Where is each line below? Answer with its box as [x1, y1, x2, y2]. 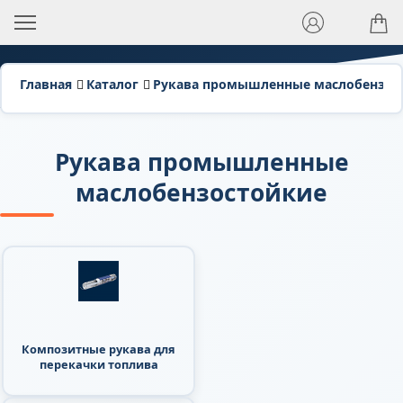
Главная [20, 76, 72, 93]
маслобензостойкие [76, 176, 327, 210]
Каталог [85, 76, 139, 93]
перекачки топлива [39, 356, 158, 373]
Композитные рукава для [22, 341, 175, 358]
